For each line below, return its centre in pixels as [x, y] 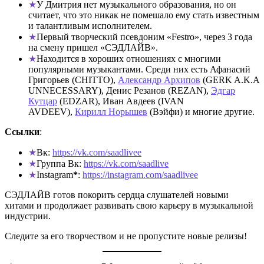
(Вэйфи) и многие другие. [201, 112]
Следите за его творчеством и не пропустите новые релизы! [126, 236]
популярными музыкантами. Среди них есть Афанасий [139, 69]
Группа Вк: [60, 164]
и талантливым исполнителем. [90, 26]
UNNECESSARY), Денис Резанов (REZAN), [120, 90]
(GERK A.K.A [230, 80]
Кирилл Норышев [111, 112]
